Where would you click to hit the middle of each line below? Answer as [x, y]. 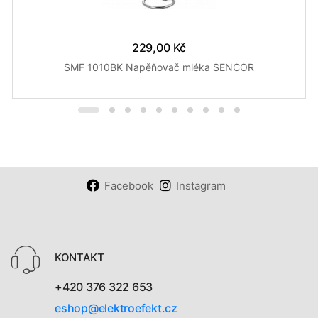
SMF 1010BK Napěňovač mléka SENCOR [159, 67]
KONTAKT [79, 257]
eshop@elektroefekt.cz [116, 308]
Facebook [128, 185]
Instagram [201, 185]
